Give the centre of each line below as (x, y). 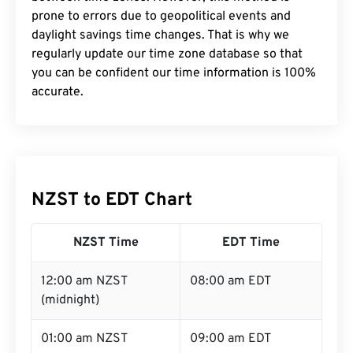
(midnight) (70, 300)
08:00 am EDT (230, 281)
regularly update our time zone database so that (167, 54)
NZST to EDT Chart (112, 201)
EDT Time (251, 243)
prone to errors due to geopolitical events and (161, 17)
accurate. (58, 92)
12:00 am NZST (84, 281)
